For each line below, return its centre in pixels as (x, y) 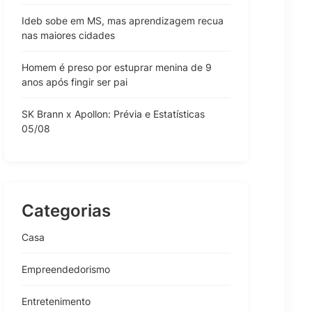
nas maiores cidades (68, 35)
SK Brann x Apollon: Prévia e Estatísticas (113, 114)
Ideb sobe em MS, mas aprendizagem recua (123, 20)
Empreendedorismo (66, 269)
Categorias (66, 210)
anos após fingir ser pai (75, 81)
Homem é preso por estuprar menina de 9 (117, 67)
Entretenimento (56, 301)
